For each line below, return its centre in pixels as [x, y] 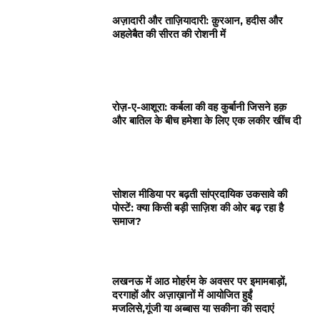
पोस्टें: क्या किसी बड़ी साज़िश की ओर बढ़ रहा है [198, 208]
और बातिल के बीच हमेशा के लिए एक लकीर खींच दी [207, 121]
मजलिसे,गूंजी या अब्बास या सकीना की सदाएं [194, 308]
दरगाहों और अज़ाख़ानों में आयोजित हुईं [182, 294]
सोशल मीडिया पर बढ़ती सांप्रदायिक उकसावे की [200, 194]
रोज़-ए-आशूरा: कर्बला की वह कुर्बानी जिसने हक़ [200, 107]
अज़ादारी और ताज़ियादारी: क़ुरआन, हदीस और [198, 20]
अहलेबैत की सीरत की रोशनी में [169, 34]
